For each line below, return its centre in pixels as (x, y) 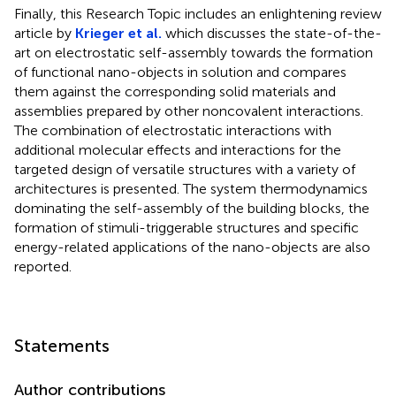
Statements (62, 345)
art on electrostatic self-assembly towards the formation (194, 52)
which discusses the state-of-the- (272, 33)
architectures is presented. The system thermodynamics (191, 188)
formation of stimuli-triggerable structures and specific (187, 227)
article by (45, 33)
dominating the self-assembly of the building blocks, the (192, 208)
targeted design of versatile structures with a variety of (185, 169)
